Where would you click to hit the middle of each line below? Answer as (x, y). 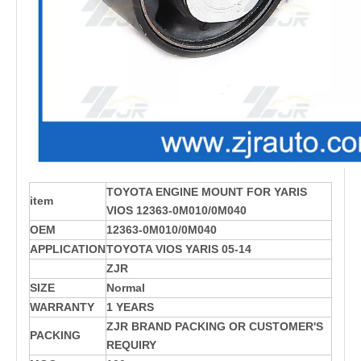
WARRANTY (62, 307)
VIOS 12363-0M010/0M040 (176, 210)
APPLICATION (68, 249)
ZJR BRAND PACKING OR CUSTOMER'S (215, 326)
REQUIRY (131, 345)
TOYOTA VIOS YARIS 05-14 (179, 249)
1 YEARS (130, 307)
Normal (126, 288)
